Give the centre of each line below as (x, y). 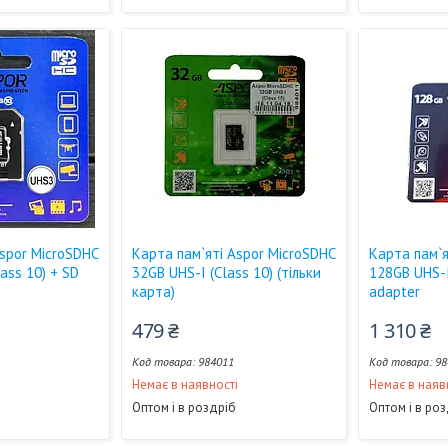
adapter (395, 291)
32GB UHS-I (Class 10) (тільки (227, 272)
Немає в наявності (185, 384)
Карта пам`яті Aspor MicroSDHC (234, 253)
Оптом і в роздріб (184, 407)
